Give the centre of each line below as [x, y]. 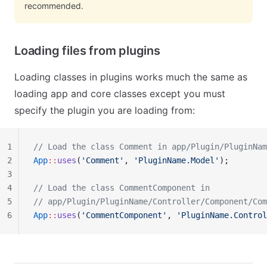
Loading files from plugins [87, 51]
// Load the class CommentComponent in [122, 188]
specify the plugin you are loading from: [105, 110]
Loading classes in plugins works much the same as [131, 77]
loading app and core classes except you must [120, 94]
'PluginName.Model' [176, 160]
